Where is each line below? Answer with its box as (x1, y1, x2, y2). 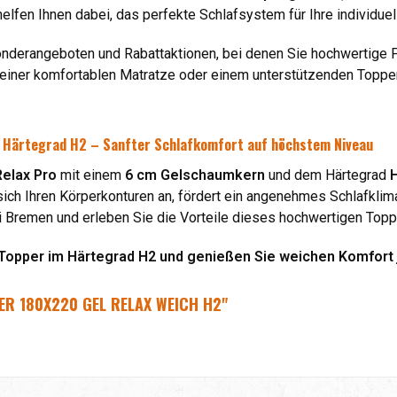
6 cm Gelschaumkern (125, 166, 265, 183)
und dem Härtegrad (265, 166, 390, 183)
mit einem (57, 166, 125, 183)
